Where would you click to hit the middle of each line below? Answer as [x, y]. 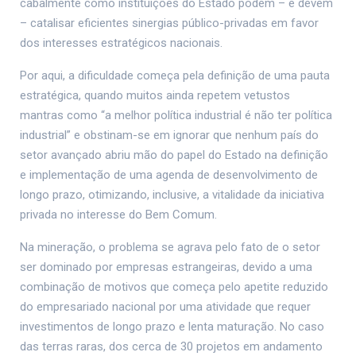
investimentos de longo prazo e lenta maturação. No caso [172, 327]
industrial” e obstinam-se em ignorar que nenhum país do [169, 135]
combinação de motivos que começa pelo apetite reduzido [174, 287]
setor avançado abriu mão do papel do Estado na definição [174, 155]
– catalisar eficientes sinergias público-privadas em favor [169, 23]
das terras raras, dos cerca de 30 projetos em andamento [171, 347]
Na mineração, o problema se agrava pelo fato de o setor [170, 248]
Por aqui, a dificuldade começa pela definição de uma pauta [175, 76]
